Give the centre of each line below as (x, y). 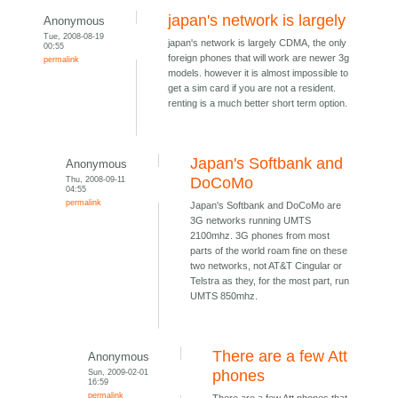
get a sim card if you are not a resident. (252, 88)
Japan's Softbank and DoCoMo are (266, 206)
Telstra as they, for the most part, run (270, 281)
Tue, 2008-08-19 (74, 36)
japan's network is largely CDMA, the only (258, 43)
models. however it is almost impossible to (259, 73)
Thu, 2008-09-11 (96, 179)
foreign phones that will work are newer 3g (259, 58)
